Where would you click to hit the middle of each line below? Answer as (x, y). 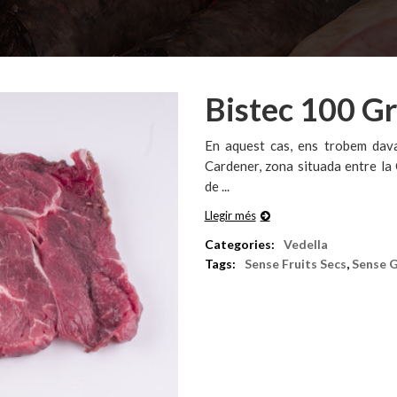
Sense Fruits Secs (295, 264)
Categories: (239, 244)
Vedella (305, 244)
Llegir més (230, 215)
